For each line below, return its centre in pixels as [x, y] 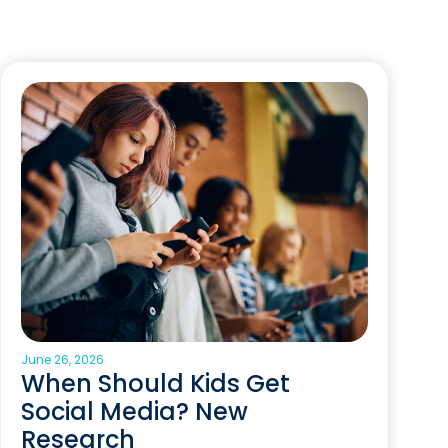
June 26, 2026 [63, 359]
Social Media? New [135, 411]
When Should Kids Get [156, 383]
